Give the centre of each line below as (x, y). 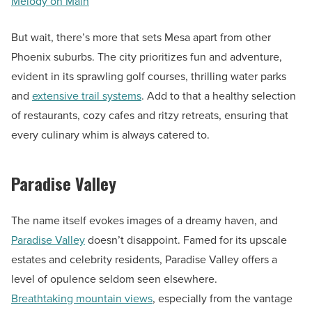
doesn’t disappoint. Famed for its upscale (186, 240)
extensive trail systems (87, 96)
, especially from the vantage (223, 299)
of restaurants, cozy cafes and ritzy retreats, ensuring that (150, 116)
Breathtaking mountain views (82, 299)
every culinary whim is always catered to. (110, 135)
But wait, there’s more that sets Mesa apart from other (141, 38)
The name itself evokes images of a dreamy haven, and (146, 221)
